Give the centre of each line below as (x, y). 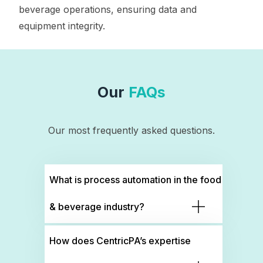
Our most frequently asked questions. (131, 130)
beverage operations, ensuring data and (108, 9)
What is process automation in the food (136, 179)
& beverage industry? (97, 206)
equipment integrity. (62, 26)
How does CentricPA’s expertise (120, 240)
